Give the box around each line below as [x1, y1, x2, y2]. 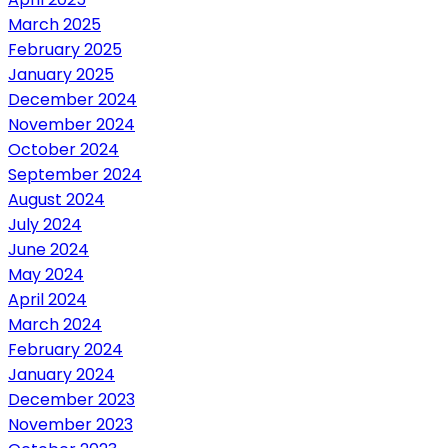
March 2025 [8, 12, 101, 36]
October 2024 [8, 137, 119, 161]
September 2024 [8, 162, 142, 186]
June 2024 [8, 237, 89, 261]
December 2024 [8, 87, 137, 111]
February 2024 [8, 337, 123, 361]
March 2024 [8, 312, 102, 336]
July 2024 [8, 212, 82, 236]
